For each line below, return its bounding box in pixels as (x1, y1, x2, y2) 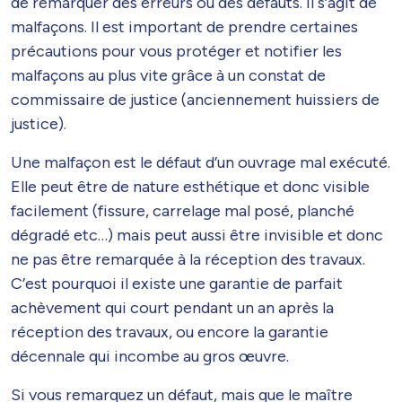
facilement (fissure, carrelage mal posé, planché (11, 201, 354, 222)
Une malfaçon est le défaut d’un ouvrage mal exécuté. (11, 153, 390, 173)
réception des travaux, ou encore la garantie (11, 322, 328, 343)
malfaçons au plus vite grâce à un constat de (11, 66, 326, 86)
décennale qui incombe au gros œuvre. (11, 346, 289, 367)
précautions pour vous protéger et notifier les (11, 41, 342, 62)
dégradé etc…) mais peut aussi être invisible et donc (11, 225, 383, 246)
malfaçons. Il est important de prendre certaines (11, 17, 358, 38)
